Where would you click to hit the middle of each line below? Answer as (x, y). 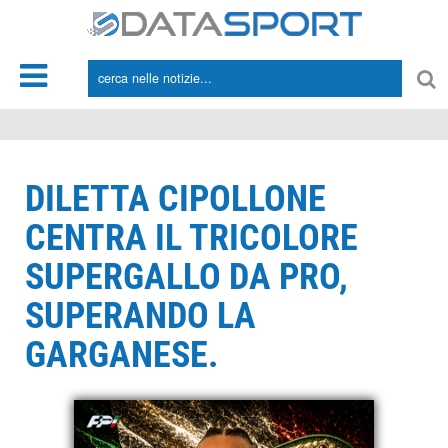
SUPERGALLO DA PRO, (186, 277)
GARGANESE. (121, 355)
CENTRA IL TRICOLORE (191, 238)
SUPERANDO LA (140, 316)
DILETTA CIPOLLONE (175, 199)
